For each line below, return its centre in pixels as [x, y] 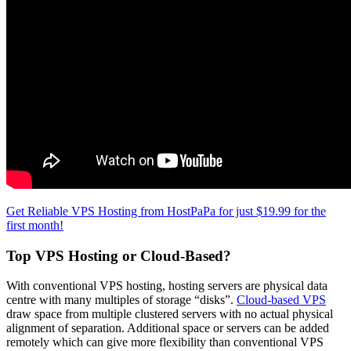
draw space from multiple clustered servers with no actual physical [170, 314]
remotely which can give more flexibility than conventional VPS [165, 342]
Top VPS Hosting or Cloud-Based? [119, 255]
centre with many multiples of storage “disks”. [121, 300]
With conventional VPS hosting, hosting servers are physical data [167, 286]
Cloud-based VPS [281, 300]
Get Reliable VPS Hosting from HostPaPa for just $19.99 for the [166, 211]
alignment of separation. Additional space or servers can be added [168, 328]
